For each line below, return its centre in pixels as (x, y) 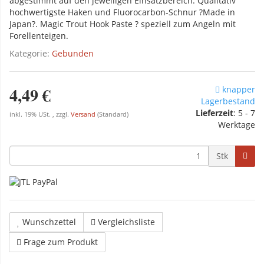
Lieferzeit (214, 113)
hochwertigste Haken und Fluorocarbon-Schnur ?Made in (122, 12)
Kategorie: (31, 53)
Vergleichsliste (126, 222)
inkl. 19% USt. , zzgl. (40, 114)
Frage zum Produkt (61, 242)
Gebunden (73, 53)
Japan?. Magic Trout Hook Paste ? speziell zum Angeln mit (123, 24)
